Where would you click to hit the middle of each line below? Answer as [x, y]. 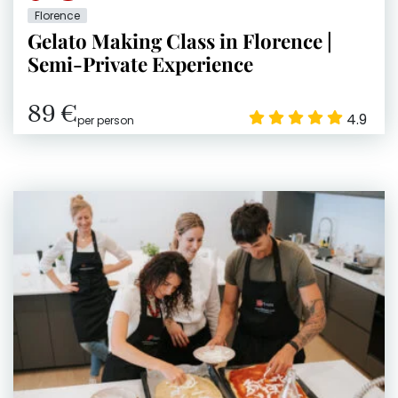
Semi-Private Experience [140, 64]
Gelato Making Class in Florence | [180, 40]
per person [106, 120]
